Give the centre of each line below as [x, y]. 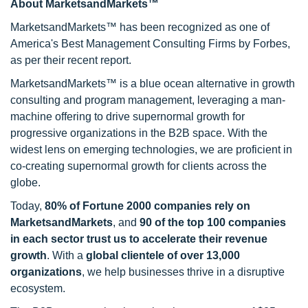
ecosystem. [38, 288]
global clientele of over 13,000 [163, 255]
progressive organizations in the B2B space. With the [139, 133]
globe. [25, 183]
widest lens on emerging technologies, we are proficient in [151, 150]
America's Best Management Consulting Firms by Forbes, [150, 44]
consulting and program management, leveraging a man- [148, 100]
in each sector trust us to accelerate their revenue [139, 239]
